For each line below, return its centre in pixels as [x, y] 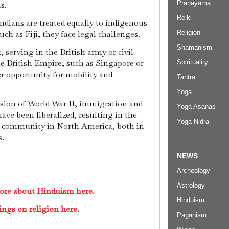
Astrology [191, 186]
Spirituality [192, 62]
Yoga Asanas [196, 106]
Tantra [186, 77]
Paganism [192, 215]
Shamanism [194, 47]
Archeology [193, 171]
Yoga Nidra [193, 121]
